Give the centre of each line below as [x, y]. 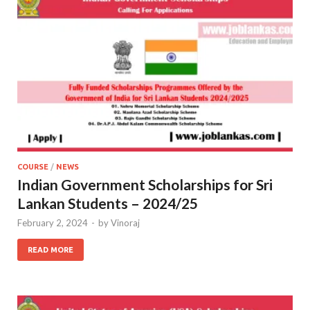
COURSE [33, 166]
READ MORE [51, 249]
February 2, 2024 [53, 222]
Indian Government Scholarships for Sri [145, 184]
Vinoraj [125, 222]
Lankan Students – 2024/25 [108, 203]
